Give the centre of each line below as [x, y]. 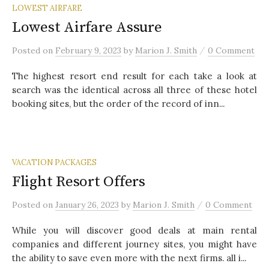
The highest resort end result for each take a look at [134, 76]
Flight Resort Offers [79, 181]
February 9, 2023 [88, 50]
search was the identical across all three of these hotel [134, 89]
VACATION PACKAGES [54, 162]
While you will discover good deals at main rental [134, 230]
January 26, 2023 [87, 204]
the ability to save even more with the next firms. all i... [129, 258]
